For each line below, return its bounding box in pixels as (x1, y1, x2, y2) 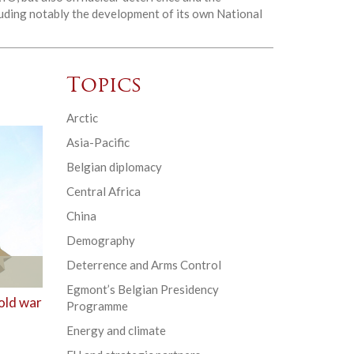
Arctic (66, 110, 98, 125)
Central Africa (66, 183, 141, 198)
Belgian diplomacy (66, 159, 162, 174)
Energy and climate (66, 322, 166, 337)
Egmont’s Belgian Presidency (66, 281, 219, 296)
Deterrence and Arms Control (66, 257, 221, 272)
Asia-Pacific (66, 134, 130, 149)
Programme (66, 298, 128, 313)
